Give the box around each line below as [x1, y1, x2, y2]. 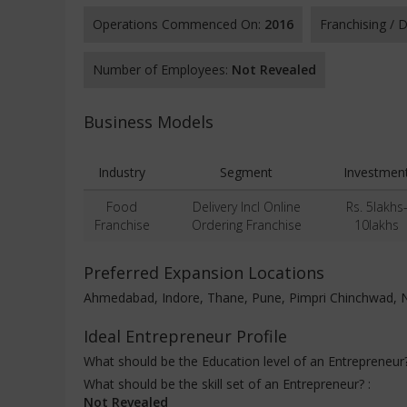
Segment [220, 164, 273, 181]
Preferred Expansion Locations [84, 262, 324, 283]
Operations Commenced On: [93, 15, 264, 33]
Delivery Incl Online [192, 198, 301, 215]
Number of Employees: [93, 61, 232, 78]
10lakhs [354, 216, 399, 233]
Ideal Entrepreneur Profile [84, 325, 287, 347]
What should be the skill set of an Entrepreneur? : [84, 375, 371, 392]
